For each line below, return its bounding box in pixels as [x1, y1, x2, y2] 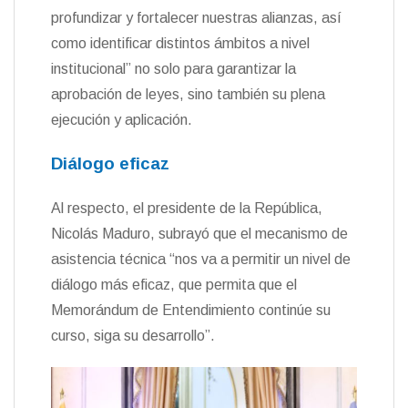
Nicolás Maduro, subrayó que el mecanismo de [51, 225, 348, 241]
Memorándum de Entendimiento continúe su [51, 301, 331, 318]
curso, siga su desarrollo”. [51, 327, 215, 343]
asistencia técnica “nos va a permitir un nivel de [51, 250, 351, 267]
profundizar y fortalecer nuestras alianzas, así [51, 9, 342, 25]
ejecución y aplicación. [51, 111, 192, 127]
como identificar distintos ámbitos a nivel [51, 35, 310, 51]
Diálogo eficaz [51, 153, 169, 173]
